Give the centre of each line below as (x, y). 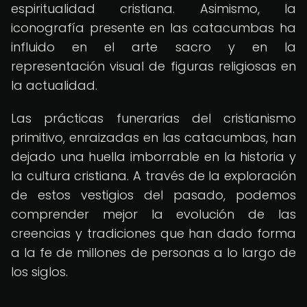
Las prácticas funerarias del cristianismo (153, 118)
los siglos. (39, 272)
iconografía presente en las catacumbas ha (153, 28)
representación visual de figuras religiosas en (153, 66)
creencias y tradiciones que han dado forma (153, 233)
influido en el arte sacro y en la (153, 47)
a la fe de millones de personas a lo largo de (153, 253)
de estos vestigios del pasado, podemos (153, 195)
